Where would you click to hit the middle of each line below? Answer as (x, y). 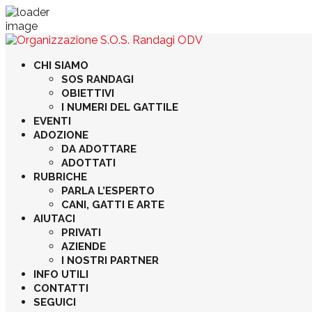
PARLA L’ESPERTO (108, 191)
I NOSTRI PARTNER (110, 260)
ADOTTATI (88, 163)
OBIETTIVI (88, 93)
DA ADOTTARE (99, 149)
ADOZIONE (61, 135)
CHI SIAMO (61, 65)
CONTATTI (61, 288)
